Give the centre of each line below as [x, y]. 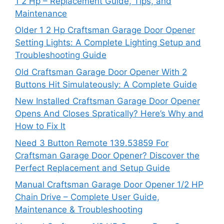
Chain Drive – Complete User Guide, [87, 197]
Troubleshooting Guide [61, 55]
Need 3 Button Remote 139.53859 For [92, 143]
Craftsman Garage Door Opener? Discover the [107, 155]
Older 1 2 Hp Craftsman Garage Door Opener [105, 30]
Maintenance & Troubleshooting [79, 210]
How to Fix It [40, 126]
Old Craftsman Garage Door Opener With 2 [101, 72]
